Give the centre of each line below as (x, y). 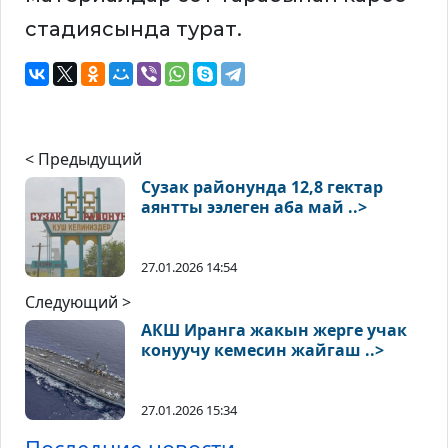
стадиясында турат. (133, 29)
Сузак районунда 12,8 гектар (262, 187)
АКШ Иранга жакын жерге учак (274, 330)
